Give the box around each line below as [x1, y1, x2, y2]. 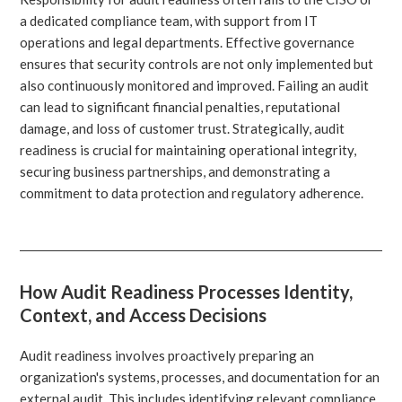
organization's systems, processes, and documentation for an [20, 368, 380, 385]
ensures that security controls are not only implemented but [20, 55, 374, 72]
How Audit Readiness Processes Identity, [20, 280, 354, 302]
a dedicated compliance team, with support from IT [20, 12, 319, 29]
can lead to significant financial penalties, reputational [20, 98, 341, 115]
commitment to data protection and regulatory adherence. [20, 184, 364, 201]
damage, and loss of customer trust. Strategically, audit [20, 119, 345, 136]
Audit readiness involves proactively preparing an [20, 346, 315, 363]
